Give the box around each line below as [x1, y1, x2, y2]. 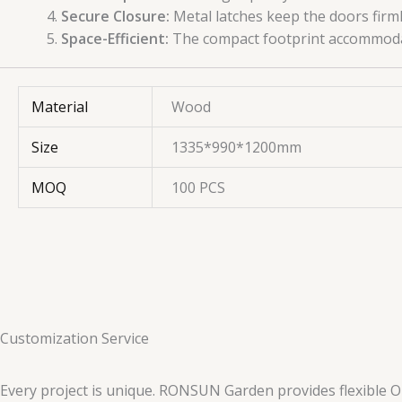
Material [31, 96, 89, 117]
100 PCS [171, 177, 226, 197]
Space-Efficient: [61, 28, 169, 48]
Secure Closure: [61, 5, 170, 26]
